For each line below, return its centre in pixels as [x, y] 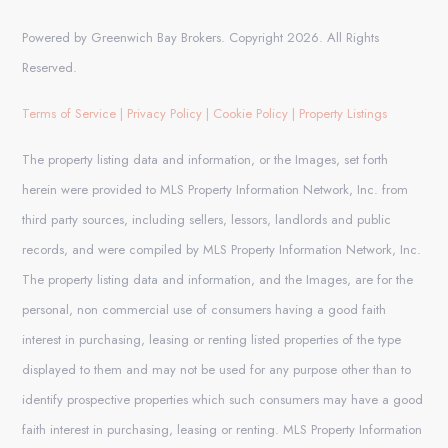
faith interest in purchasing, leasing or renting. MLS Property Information [222, 430]
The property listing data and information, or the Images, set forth [205, 160]
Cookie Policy [251, 114]
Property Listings [343, 114]
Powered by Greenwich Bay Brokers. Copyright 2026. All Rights [201, 38]
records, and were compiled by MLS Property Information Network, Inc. [222, 250]
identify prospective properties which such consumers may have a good [223, 400]
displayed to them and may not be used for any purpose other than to [217, 370]
